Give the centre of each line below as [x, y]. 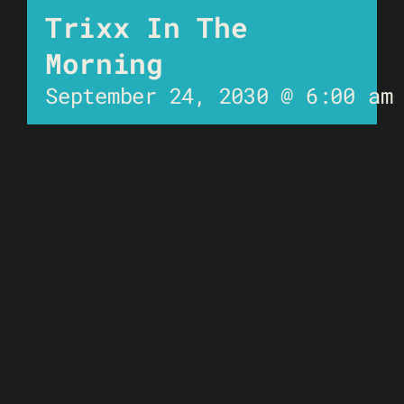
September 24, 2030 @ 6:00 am [219, 95]
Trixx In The [147, 27]
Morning [104, 63]
